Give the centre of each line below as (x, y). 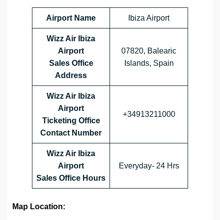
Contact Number (71, 133)
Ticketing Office (71, 121)
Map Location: (39, 207)
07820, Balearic (149, 51)
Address (71, 76)
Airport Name (71, 18)
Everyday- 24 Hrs (149, 166)
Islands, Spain (149, 63)
